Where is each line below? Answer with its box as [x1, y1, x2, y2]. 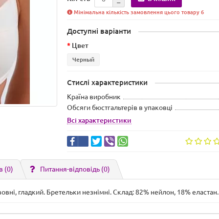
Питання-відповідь [40, 165, 101, 173]
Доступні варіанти [67, 27, 131, 35]
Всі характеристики [67, 116, 132, 124]
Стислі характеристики [67, 78, 148, 87]
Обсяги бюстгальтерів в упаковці [67, 104, 173, 111]
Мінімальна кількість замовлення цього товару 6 [72, 9, 204, 15]
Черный [72, 56, 95, 63]
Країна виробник [67, 93, 121, 101]
